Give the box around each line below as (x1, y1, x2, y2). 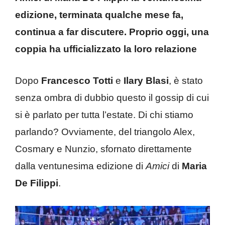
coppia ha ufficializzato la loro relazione (15, 44, 197, 54)
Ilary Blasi (124, 75, 169, 86)
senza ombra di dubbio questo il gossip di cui (15, 92, 209, 103)
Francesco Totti (41, 75, 113, 86)
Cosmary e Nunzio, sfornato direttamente (15, 143, 192, 154)
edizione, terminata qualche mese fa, (15, 10, 183, 20)
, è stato (169, 75, 203, 86)
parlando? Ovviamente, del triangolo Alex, (15, 126, 195, 137)
